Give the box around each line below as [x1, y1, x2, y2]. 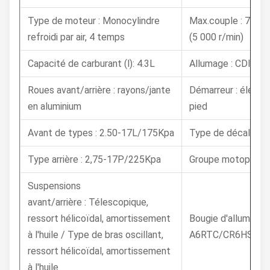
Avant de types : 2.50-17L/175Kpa [28, 127, 174, 139]
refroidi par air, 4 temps [28, 31, 125, 43]
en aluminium [28, 101, 81, 112]
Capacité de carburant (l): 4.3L [28, 58, 155, 69]
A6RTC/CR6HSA [189, 229, 259, 240]
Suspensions [28, 180, 81, 192]
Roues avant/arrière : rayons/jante [28, 84, 171, 96]
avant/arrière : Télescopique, [28, 196, 148, 208]
